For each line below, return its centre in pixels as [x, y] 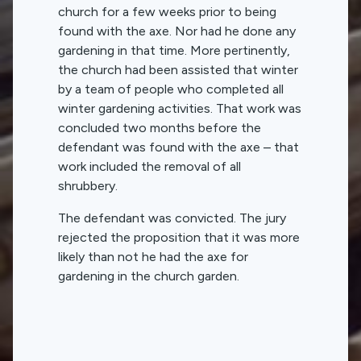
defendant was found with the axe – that [178, 147]
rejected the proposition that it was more [179, 237]
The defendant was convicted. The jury [172, 218]
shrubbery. [88, 185]
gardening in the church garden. [149, 276]
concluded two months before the [160, 127]
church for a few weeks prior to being [167, 11]
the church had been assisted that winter [178, 69]
